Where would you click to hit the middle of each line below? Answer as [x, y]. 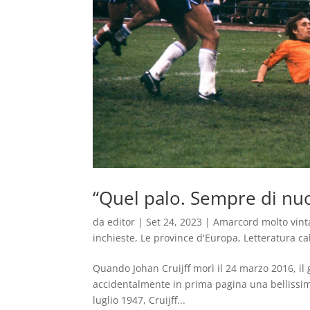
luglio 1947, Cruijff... [139, 300]
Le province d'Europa [190, 238]
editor [121, 222]
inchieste [114, 238]
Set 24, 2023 [174, 222]
